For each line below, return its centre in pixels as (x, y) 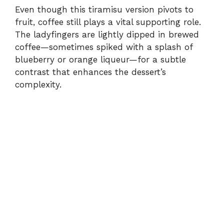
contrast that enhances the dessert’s (90, 72)
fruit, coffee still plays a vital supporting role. (108, 22)
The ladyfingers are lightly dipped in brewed (107, 35)
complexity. (38, 85)
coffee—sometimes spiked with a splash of (104, 47)
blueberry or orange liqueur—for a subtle (100, 60)
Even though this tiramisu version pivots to (104, 10)
